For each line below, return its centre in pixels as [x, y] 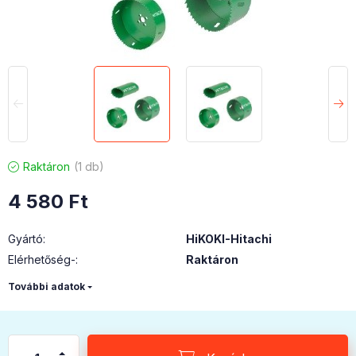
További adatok [46, 287]
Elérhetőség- [42, 259]
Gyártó [25, 238]
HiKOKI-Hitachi [229, 238]
